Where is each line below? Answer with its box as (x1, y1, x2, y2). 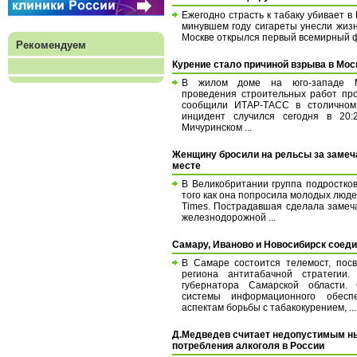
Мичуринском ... (182, 121, 252, 133)
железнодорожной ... (182, 211, 276, 223)
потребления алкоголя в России (172, 339, 324, 351)
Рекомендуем (16, 39, 86, 51)
